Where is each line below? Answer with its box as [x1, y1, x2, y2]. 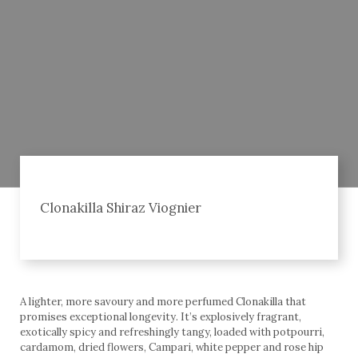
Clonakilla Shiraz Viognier [40, 198, 201, 217]
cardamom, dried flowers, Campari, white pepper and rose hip [20, 340, 324, 354]
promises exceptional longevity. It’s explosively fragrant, [20, 309, 301, 324]
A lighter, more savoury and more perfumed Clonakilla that [20, 294, 306, 308]
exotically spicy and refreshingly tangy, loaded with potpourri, [20, 324, 324, 339]
